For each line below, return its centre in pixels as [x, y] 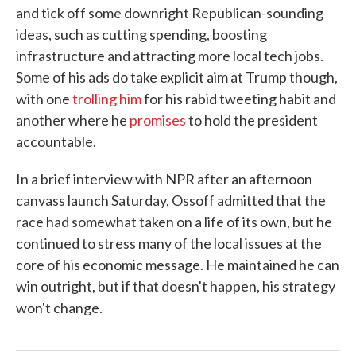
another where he [73, 120]
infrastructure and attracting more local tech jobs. [170, 55]
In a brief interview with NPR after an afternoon [164, 178]
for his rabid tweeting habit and [239, 98]
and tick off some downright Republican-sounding [170, 12]
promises [158, 120]
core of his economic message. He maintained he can [178, 264]
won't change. [59, 307]
